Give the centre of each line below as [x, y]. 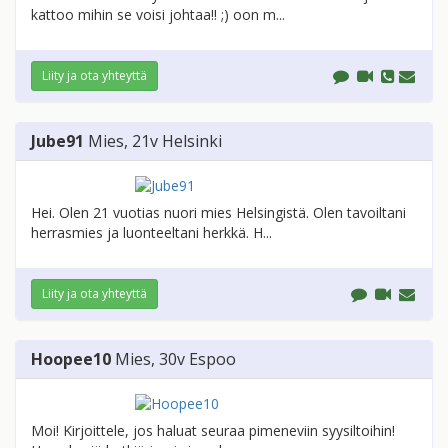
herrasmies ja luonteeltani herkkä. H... [151, 233]
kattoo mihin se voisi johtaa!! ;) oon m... [158, 15]
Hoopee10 [71, 359]
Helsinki [192, 141]
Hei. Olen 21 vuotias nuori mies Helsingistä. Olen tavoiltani [218, 213]
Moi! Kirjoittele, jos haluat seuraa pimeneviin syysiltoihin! [213, 431]
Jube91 [57, 141]
